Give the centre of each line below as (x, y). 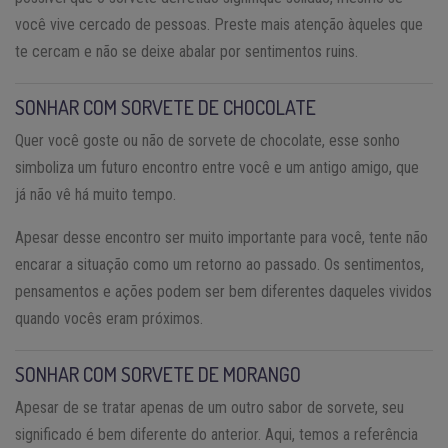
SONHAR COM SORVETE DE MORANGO (158, 373)
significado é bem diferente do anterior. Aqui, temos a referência (216, 434)
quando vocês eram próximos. (109, 318)
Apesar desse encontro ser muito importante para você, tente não (221, 237)
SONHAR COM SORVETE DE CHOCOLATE (165, 106)
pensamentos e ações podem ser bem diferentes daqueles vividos (223, 291)
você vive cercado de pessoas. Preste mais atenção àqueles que (219, 24)
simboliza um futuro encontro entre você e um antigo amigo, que (217, 167)
